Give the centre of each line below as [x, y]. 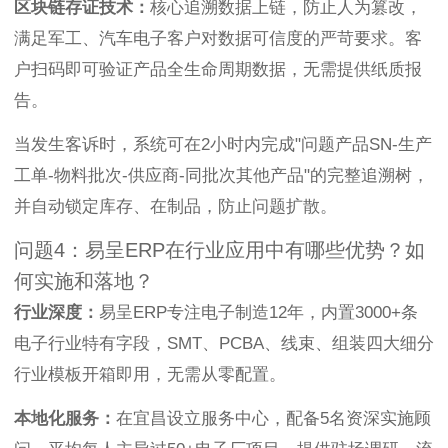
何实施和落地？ [84, 281]
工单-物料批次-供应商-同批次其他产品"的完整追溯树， [221, 176]
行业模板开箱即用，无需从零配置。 [150, 375]
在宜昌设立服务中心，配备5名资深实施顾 [273, 419]
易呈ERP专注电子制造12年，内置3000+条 [258, 313]
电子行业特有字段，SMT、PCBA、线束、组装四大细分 [224, 344]
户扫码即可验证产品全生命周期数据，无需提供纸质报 [218, 70]
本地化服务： [65, 419]
